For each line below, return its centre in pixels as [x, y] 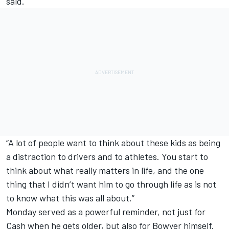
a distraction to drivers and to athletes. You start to [107, 157]
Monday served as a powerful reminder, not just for [106, 212]
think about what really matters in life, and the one [105, 170]
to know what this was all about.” [70, 198]
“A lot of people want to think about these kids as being [113, 143]
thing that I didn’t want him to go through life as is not [111, 184]
